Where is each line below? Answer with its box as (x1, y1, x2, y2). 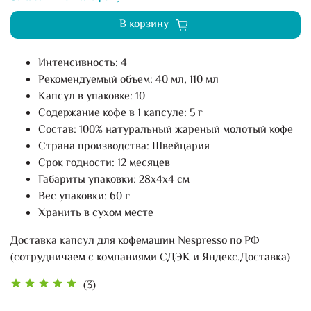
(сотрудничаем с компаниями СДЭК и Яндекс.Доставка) (10, 249, 290, 267)
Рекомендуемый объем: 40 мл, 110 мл (38, 71, 219, 89)
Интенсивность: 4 (38, 54, 127, 72)
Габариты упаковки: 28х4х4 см (38, 171, 190, 189)
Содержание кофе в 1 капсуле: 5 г (38, 104, 203, 122)
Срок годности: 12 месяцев (38, 154, 170, 172)
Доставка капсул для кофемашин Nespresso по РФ (10, 232, 259, 250)
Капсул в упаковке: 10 (38, 87, 145, 106)
